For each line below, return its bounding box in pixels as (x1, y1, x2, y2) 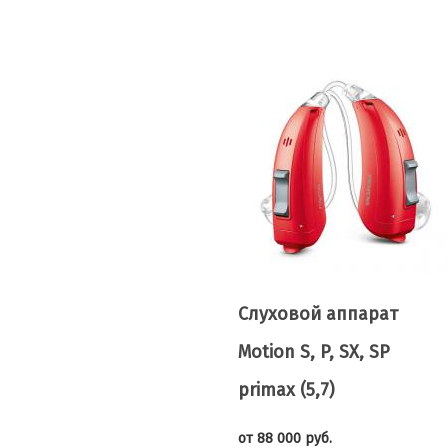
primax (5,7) (238, 379, 335, 401)
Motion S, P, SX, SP (238, 341, 390, 363)
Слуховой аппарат (238, 303, 398, 325)
